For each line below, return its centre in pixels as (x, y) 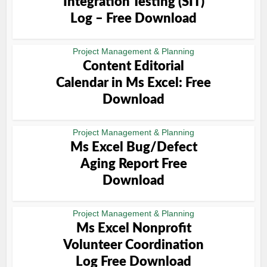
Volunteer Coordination (133, 245)
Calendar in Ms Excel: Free (133, 83)
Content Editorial (133, 66)
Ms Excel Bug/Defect (133, 147)
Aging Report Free (133, 164)
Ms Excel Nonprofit (133, 228)
